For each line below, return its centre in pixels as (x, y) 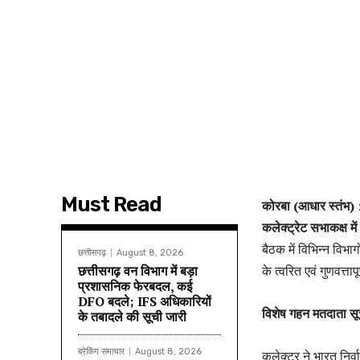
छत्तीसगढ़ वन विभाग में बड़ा (138, 270)
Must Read (111, 204)
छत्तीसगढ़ (92, 252)
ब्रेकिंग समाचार (101, 351)
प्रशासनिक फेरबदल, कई (135, 286)
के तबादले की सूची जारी (132, 316)
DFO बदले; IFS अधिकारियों (145, 301)
